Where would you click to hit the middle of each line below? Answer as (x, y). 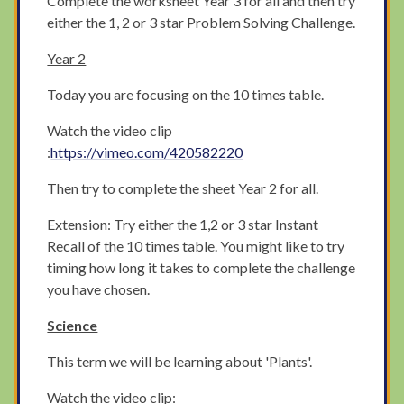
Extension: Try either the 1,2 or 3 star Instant (183, 225)
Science (73, 326)
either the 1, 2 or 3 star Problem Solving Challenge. (202, 23)
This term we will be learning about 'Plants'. (180, 362)
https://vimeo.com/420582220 (147, 152)
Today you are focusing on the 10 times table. (187, 95)
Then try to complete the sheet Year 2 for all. (183, 188)
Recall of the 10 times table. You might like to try (196, 246)
